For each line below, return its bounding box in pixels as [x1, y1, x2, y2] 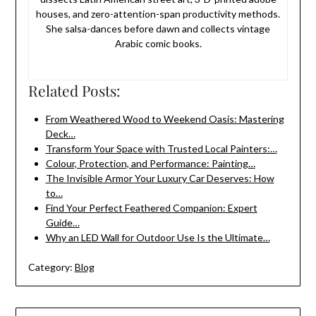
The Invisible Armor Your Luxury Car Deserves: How [45, 172, 274, 185]
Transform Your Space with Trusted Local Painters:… [45, 142, 277, 155]
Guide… [45, 217, 80, 229]
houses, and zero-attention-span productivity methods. [36, 8, 280, 20]
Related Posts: [28, 80, 121, 101]
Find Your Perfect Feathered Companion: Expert [45, 202, 257, 214]
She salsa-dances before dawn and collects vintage [46, 23, 270, 35]
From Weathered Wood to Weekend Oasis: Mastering [45, 113, 284, 126]
